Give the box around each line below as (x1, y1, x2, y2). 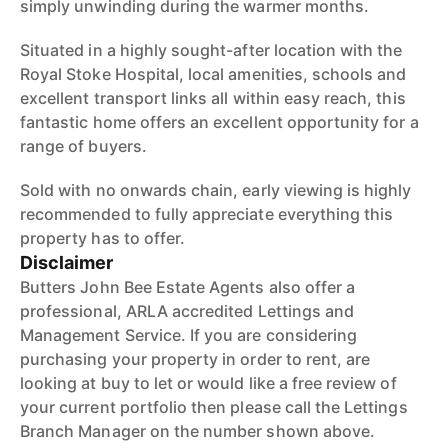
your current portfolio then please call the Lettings (20, 397, 408, 417)
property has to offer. (20, 228, 186, 248)
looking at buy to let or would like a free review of (20, 373, 397, 393)
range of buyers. (20, 136, 147, 156)
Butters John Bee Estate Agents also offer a (20, 277, 356, 297)
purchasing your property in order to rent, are (20, 349, 371, 369)
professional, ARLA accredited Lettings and (20, 301, 355, 321)
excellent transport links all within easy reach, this (20, 88, 406, 108)
